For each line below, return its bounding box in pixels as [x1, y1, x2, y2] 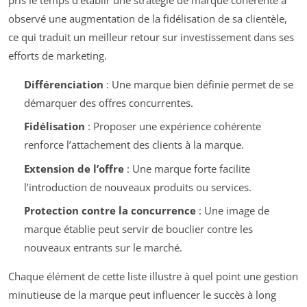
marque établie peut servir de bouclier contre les [23, 222, 253, 236]
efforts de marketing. [8, 48, 107, 62]
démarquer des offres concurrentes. [23, 95, 193, 110]
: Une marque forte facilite [123, 161, 250, 175]
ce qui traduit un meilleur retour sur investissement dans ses [8, 29, 294, 44]
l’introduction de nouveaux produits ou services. [23, 180, 251, 194]
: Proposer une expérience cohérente [84, 119, 261, 134]
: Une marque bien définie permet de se [103, 77, 293, 91]
